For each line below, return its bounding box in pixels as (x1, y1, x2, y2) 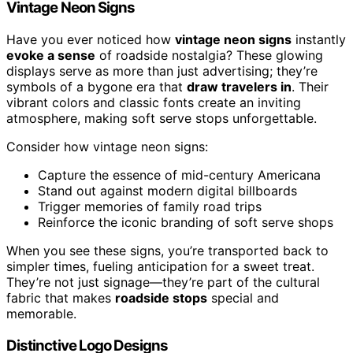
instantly (292, 31, 346, 47)
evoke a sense (6, 46, 95, 63)
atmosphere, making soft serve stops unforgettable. (6, 110, 317, 126)
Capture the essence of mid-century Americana (38, 166, 321, 183)
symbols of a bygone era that (6, 78, 187, 95)
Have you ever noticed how (6, 31, 175, 47)
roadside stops (115, 289, 207, 306)
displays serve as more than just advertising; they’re (6, 62, 318, 79)
